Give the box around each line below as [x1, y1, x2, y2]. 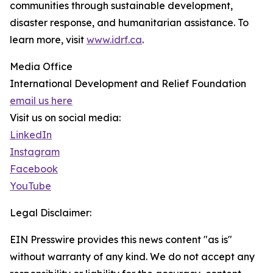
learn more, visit [10, 34, 87, 46]
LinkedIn [10, 129, 52, 141]
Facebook [10, 163, 58, 175]
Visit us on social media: [10, 112, 121, 124]
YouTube [10, 180, 51, 192]
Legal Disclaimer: [10, 207, 91, 219]
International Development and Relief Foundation [10, 77, 246, 90]
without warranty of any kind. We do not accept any [10, 250, 255, 263]
